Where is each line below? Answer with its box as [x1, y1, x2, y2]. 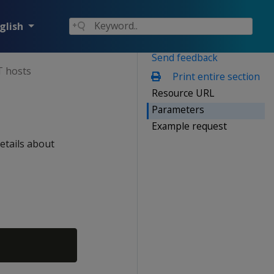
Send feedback [152, 50, 218, 64]
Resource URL [152, 86, 214, 100]
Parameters [152, 102, 204, 116]
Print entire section [169, 69, 260, 83]
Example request [152, 119, 227, 133]
